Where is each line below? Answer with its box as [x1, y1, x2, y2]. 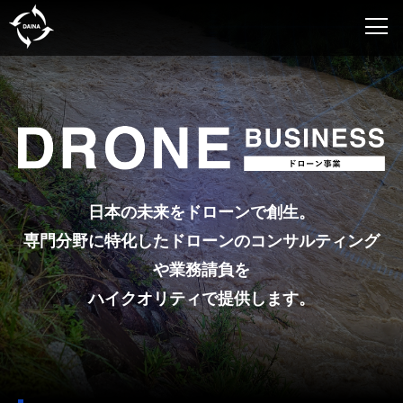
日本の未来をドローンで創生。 [88, 202, 315, 221]
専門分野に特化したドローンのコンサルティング [23, 231, 380, 250]
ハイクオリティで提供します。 [88, 289, 315, 308]
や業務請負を [153, 260, 250, 279]
